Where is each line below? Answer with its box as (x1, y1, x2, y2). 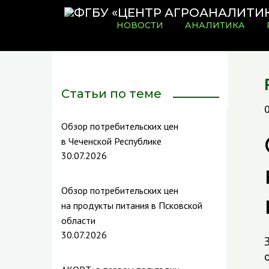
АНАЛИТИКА (185, 20, 245, 31)
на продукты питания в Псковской (61, 199, 202, 211)
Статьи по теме (61, 86, 162, 101)
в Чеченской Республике (61, 135, 162, 147)
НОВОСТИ (116, 20, 163, 31)
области (61, 214, 95, 226)
